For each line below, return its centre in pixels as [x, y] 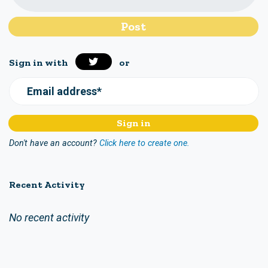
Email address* [64, 91]
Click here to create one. [144, 143]
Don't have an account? [53, 143]
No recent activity [49, 217]
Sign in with [39, 62]
